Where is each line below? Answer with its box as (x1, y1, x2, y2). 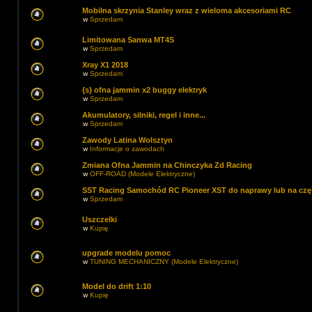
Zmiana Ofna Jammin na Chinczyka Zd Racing (82, 161, 252, 169)
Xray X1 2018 (82, 61, 128, 69)
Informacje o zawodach (90, 145, 164, 153)
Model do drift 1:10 (82, 282, 151, 290)
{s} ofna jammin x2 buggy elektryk (82, 86, 207, 94)
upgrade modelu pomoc (82, 249, 171, 257)
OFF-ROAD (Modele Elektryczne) (90, 170, 195, 178)
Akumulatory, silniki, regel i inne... (82, 111, 205, 119)
